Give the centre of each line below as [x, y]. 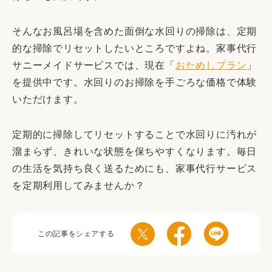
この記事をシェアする [76, 233]
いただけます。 [48, 100]
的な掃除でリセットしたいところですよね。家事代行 [135, 49]
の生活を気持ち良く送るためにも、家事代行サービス [135, 169]
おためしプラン [211, 66]
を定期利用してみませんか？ [79, 186]
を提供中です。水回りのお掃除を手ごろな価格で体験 [135, 83]
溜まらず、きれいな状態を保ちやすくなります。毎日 [135, 152]
